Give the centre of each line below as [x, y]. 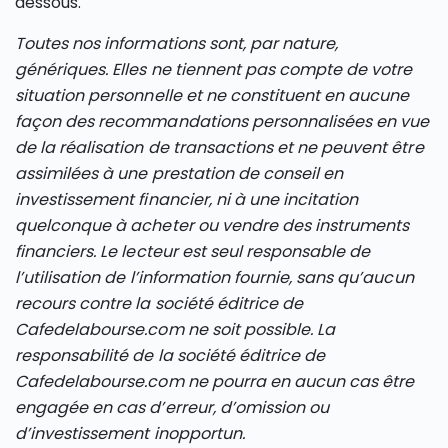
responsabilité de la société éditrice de [170, 356]
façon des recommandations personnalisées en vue [222, 122]
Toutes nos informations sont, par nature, [177, 44]
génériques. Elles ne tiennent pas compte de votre [214, 70]
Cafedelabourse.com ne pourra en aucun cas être [215, 382]
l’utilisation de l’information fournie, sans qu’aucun [214, 278]
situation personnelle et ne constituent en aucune [212, 96]
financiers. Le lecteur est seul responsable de [193, 252]
